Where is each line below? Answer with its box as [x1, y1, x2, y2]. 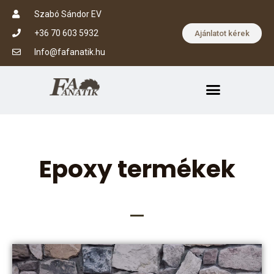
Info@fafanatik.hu [34, 47, 105, 57]
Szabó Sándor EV [34, 9, 102, 19]
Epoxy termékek [39, 152, 235, 186]
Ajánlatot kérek [194, 28, 250, 38]
